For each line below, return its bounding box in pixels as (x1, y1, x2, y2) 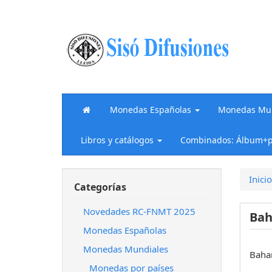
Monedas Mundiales (83, 243, 168, 255)
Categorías (74, 180, 126, 194)
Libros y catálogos (81, 134, 154, 146)
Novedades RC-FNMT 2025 (83, 205, 195, 217)
